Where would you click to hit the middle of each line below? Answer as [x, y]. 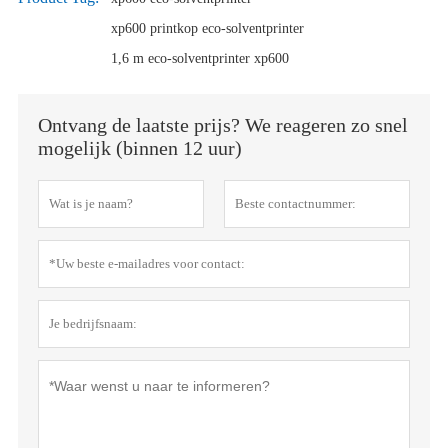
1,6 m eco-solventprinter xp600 [199, 59]
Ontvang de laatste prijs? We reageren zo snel [222, 125]
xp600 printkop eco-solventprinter [207, 29]
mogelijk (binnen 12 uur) [139, 148]
